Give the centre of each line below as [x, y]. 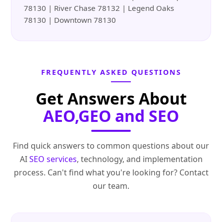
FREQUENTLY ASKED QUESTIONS [111, 72]
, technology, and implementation [139, 159]
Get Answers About [111, 99]
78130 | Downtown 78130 [70, 20]
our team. [111, 186]
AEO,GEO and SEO [111, 116]
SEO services [53, 159]
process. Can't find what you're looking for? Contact [111, 173]
